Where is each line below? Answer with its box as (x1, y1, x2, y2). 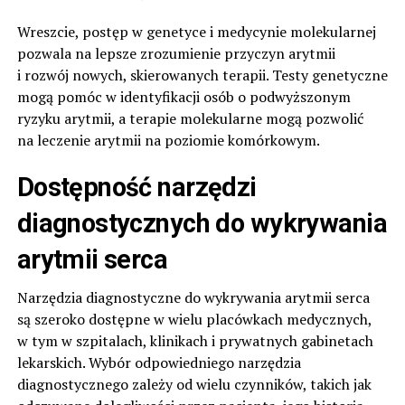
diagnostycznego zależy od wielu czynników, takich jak (16, 373, 372, 394)
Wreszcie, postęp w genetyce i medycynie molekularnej (16, 21, 376, 42)
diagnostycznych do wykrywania (16, 207, 387, 239)
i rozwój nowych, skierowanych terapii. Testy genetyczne (16, 64, 388, 85)
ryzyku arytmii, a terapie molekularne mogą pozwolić (16, 108, 363, 128)
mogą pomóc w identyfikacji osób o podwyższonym (16, 86, 351, 107)
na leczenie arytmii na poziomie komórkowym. (16, 129, 320, 150)
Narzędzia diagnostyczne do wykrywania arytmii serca (16, 287, 370, 307)
